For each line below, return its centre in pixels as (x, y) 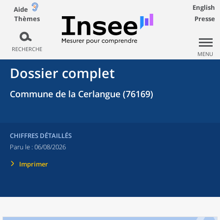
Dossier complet (62, 73)
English (204, 7)
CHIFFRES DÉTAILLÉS (41, 136)
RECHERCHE (27, 49)
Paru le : (22, 147)
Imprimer (34, 164)
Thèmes (27, 18)
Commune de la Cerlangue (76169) (82, 94)
